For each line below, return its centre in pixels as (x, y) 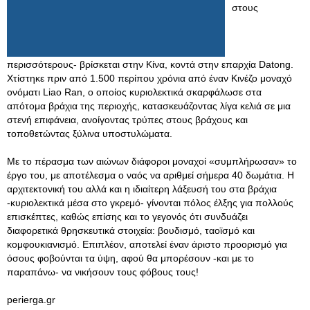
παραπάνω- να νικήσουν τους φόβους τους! (103, 272)
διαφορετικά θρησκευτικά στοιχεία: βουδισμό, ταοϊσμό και (131, 230)
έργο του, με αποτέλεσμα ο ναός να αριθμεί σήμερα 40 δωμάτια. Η (151, 175)
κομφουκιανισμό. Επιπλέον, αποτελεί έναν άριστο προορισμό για (147, 244)
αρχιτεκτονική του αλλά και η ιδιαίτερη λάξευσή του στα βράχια (142, 189)
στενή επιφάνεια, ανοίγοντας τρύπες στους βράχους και (127, 120)
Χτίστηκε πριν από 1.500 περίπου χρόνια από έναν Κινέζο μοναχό (149, 78)
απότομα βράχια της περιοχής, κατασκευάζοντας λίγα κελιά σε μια (149, 106)
